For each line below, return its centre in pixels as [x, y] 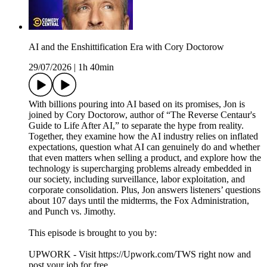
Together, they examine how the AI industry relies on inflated [143, 136]
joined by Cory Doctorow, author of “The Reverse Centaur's [142, 114]
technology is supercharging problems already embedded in [140, 168]
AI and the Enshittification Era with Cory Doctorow [126, 46]
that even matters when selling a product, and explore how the [145, 157]
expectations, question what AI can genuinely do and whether [144, 147]
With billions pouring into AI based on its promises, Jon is [137, 104]
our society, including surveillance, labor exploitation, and [137, 179]
